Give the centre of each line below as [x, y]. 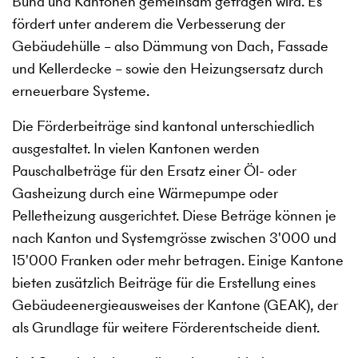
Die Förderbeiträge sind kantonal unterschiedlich [163, 126]
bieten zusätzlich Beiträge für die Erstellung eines [164, 283]
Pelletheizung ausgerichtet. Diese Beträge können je [174, 216]
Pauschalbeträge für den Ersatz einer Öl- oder [154, 171]
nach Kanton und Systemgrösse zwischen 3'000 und [174, 238]
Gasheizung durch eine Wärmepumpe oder [145, 193]
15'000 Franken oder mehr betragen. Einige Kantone [178, 261]
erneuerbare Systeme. [81, 91]
